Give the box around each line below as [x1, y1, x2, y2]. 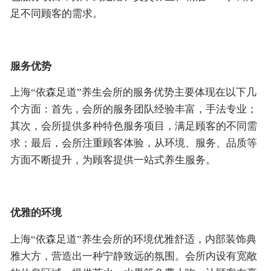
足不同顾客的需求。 [10, 8, 103, 20]
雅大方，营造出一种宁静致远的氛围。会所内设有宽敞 [10, 250, 257, 262]
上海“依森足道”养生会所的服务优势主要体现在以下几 [10, 87, 256, 99]
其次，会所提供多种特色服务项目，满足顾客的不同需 [10, 120, 257, 132]
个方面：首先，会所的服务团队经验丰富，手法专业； [10, 103, 257, 116]
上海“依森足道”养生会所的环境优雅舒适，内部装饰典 [10, 233, 256, 245]
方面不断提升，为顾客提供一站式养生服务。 [10, 154, 216, 166]
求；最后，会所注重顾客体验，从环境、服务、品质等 [10, 137, 257, 149]
